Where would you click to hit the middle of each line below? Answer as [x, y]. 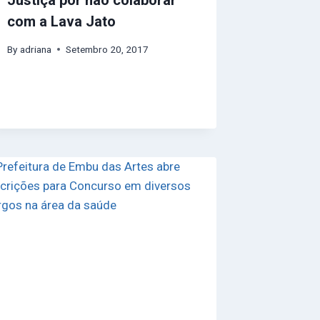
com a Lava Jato [62, 21]
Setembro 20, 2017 [107, 49]
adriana [35, 49]
